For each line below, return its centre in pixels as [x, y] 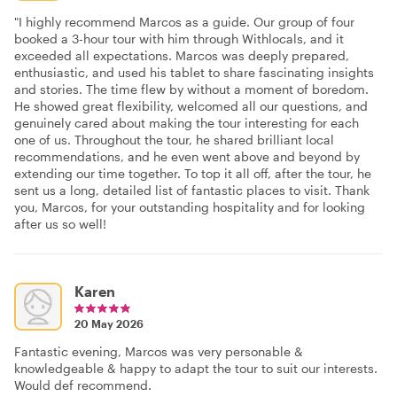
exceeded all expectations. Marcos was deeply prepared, [182, 56]
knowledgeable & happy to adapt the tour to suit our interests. [196, 369]
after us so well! [60, 224]
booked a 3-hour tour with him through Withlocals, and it [179, 39]
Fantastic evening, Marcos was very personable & [159, 352]
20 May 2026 [109, 324]
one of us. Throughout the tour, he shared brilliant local [174, 140]
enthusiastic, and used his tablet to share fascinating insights [194, 73]
